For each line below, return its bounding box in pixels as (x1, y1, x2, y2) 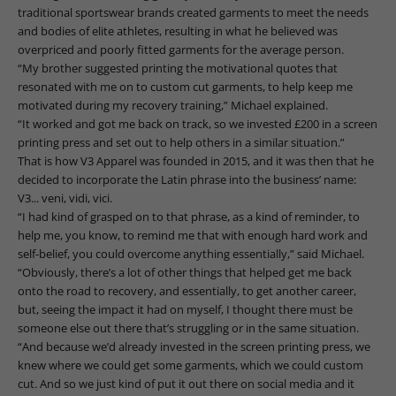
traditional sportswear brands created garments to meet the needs (18, 4, 369, 20)
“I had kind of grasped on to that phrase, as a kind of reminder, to (18, 208, 360, 225)
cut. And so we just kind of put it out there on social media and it (18, 375, 354, 392)
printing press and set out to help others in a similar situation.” (18, 133, 345, 150)
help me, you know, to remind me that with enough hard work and (18, 226, 368, 243)
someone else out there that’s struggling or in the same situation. (18, 319, 359, 336)
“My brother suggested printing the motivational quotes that (18, 59, 338, 76)
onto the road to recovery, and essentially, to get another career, (18, 282, 356, 299)
